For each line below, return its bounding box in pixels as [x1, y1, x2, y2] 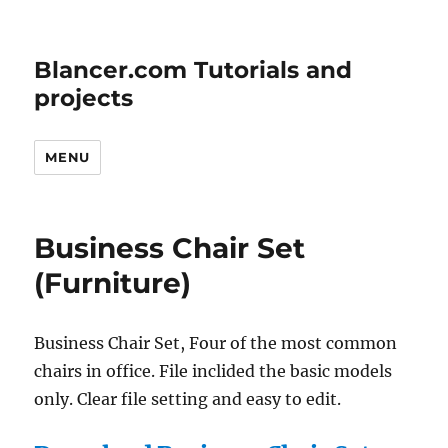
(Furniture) [34, 266, 192, 300]
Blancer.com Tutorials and [34, 56, 353, 84]
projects [34, 84, 134, 112]
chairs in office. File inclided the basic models [34, 361, 393, 381]
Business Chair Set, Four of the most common [34, 333, 398, 353]
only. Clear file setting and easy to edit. [34, 389, 342, 409]
